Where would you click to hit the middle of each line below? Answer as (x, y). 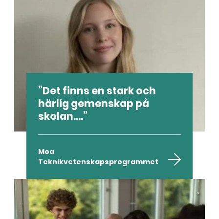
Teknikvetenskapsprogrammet (99, 162)
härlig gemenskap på (94, 103)
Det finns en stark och (99, 91)
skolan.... (61, 116)
